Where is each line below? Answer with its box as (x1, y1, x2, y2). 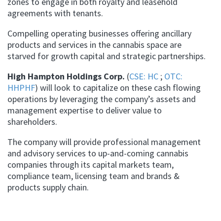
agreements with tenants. (7, 7, 103, 19)
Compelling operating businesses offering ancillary (7, 28, 191, 39)
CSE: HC (129, 71, 160, 82)
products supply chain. (7, 182, 89, 193)
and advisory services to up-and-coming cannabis (7, 147, 188, 159)
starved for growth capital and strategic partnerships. (7, 50, 206, 62)
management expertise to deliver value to (7, 105, 162, 116)
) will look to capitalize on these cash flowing (35, 82, 201, 94)
